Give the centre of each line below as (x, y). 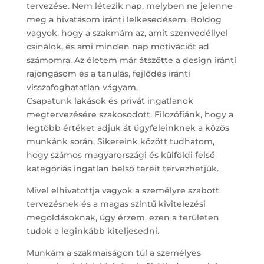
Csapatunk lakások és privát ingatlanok (110, 100)
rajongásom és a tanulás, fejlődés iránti (108, 73)
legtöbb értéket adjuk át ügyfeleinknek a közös (128, 128)
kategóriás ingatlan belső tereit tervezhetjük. (122, 168)
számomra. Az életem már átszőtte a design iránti (131, 60)
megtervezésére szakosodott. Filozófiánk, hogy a (130, 114)
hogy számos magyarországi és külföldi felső (121, 155)
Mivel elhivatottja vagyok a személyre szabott (123, 190)
